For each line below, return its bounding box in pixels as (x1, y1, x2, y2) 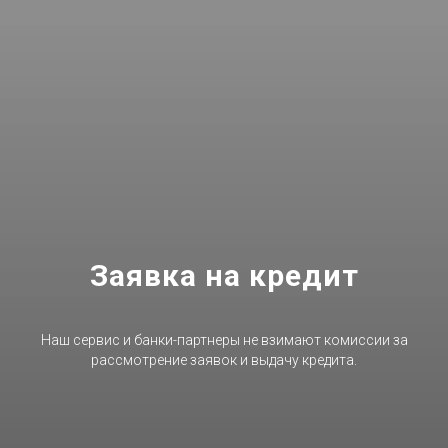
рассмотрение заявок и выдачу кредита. (91, 352, 357, 368)
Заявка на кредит (89, 258, 359, 293)
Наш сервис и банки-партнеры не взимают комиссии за (40, 332, 408, 348)
